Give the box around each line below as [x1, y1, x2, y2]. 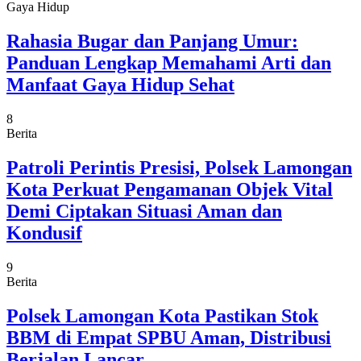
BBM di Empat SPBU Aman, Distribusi [6, 326, 331, 348]
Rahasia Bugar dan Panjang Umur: [6, 31, 298, 52]
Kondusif [6, 222, 82, 243]
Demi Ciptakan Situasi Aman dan [6, 200, 282, 222]
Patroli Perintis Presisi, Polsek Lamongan [6, 156, 352, 178]
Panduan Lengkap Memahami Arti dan [6, 52, 331, 73]
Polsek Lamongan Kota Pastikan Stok [6, 305, 318, 326]
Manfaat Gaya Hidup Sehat [6, 74, 234, 95]
